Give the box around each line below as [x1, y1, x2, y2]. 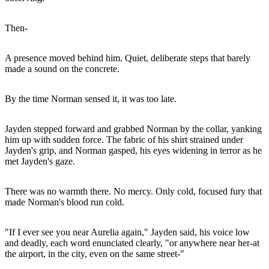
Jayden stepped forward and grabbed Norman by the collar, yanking [5, 123, 262, 134]
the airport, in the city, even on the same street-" [5, 248, 184, 259]
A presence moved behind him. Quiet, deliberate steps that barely [5, 52, 250, 63]
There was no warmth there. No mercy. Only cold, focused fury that [5, 186, 262, 196]
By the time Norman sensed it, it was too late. [5, 93, 177, 104]
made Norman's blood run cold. [5, 196, 124, 207]
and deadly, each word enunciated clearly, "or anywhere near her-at [5, 237, 259, 248]
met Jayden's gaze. [5, 156, 75, 166]
